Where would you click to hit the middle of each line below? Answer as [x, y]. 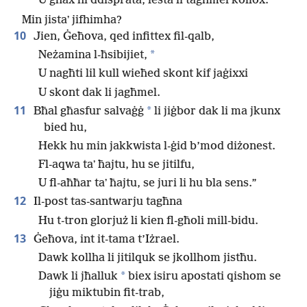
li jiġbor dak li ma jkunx [216, 111]
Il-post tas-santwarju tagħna [107, 202]
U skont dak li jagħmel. [99, 93]
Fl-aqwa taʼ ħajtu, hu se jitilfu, [116, 165]
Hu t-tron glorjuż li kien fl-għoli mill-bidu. [148, 221]
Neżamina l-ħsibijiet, [93, 56]
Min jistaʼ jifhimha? [72, 20]
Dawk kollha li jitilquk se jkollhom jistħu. [148, 258]
